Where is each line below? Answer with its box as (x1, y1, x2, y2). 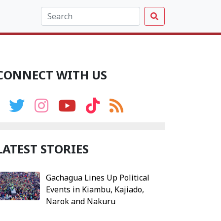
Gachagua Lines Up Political (45, 172, 149, 183)
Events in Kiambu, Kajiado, (45, 184, 144, 195)
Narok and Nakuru (45, 196, 115, 207)
